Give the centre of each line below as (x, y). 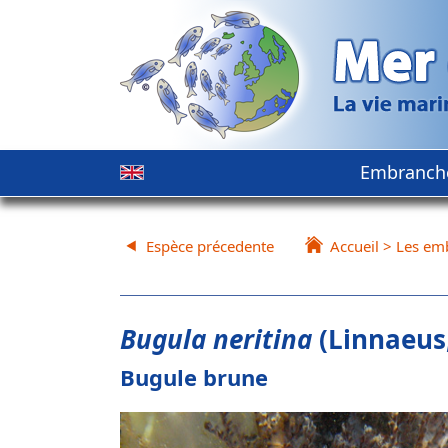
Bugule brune (194, 377)
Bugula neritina (216, 339)
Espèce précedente (210, 246)
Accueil (354, 246)
